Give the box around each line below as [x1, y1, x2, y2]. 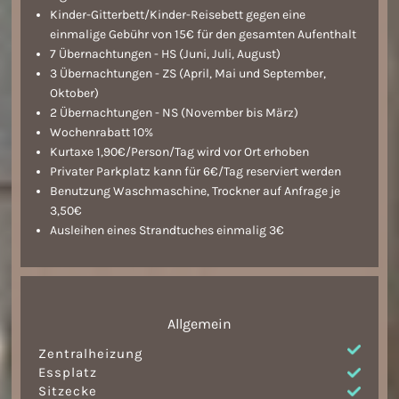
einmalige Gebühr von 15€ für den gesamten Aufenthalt [50, 27, 357, 43]
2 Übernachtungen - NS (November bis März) [50, 105, 299, 121]
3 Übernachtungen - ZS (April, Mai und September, [50, 66, 327, 82]
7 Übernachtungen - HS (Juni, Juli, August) [50, 46, 281, 62]
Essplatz [38, 364, 98, 381]
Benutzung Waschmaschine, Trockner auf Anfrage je [50, 183, 341, 199]
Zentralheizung [38, 346, 143, 362]
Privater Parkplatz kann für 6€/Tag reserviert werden [50, 164, 342, 180]
